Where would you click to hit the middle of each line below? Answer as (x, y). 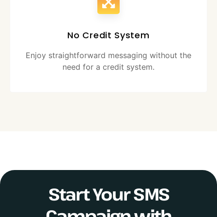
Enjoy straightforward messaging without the (108, 55)
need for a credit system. (108, 67)
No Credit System (108, 35)
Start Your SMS (108, 194)
